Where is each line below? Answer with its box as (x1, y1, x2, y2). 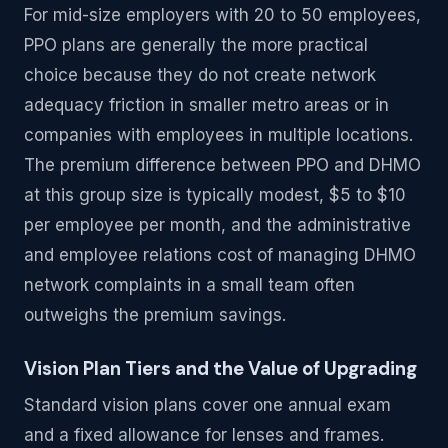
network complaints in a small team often (24, 275, 355, 296)
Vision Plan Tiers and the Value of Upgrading (24, 356, 417, 382)
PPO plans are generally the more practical (24, 35, 368, 56)
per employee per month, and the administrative (24, 215, 411, 236)
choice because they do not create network (24, 65, 376, 86)
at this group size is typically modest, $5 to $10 (24, 185, 406, 206)
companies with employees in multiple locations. (24, 125, 413, 146)
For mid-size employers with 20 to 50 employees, (24, 5, 421, 26)
